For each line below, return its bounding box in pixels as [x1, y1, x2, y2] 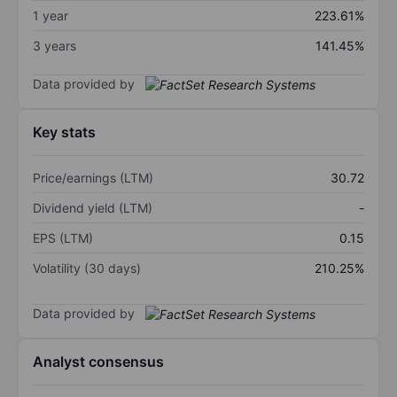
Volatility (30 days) [33, 261, 141, 276]
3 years [33, 37, 76, 53]
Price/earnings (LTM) [33, 170, 153, 186]
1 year [33, 7, 68, 23]
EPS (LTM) [33, 230, 93, 246]
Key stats [33, 123, 96, 142]
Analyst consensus [33, 353, 164, 371]
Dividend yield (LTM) [33, 200, 152, 216]
